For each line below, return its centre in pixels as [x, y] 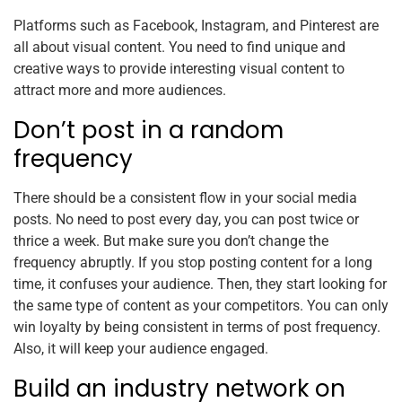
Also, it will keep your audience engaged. [141, 348]
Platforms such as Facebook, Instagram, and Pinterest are [196, 25]
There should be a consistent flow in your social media [185, 197]
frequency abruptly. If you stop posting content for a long [193, 262]
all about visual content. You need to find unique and [179, 47]
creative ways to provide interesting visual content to [179, 68]
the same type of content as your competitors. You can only [201, 305]
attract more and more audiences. [120, 90]
